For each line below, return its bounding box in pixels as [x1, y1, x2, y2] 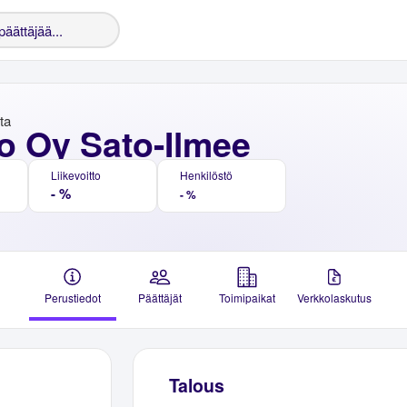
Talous [168, 372, 224, 399]
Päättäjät [138, 290, 182, 305]
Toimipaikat [219, 290, 275, 305]
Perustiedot [45, 290, 101, 305]
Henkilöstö [180, 167, 233, 183]
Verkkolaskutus [297, 290, 372, 305]
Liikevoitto [51, 167, 101, 183]
